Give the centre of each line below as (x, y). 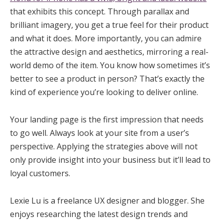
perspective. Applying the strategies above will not (104, 147)
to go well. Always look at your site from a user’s (100, 133)
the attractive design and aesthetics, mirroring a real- (109, 52)
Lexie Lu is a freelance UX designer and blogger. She (107, 201)
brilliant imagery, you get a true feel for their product (109, 25)
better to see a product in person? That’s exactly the (107, 79)
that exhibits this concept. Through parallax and (100, 12)
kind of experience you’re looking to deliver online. (104, 92)
